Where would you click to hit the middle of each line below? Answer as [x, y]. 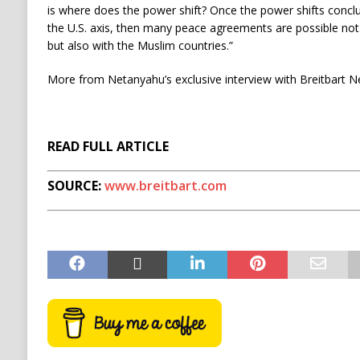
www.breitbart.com [165, 186]
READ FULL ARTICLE [108, 147]
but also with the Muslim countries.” [140, 46]
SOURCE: [76, 186]
